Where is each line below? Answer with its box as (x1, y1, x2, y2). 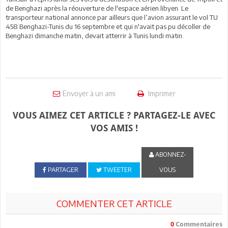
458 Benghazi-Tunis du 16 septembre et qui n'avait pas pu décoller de (6, 22, 210, 31)
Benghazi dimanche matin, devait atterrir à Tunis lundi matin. (6, 32, 184, 40)
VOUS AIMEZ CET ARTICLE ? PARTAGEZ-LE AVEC (13, 110, 215, 121)
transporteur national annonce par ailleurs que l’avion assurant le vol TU (6, 13, 218, 21)
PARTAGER (46, 166, 78, 174)
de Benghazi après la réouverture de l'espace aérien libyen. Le (6, 4, 188, 12)
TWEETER (101, 166, 132, 174)
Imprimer (146, 89, 176, 98)
